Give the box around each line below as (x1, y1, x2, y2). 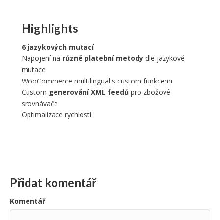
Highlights (22, 21, 78, 35)
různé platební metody (62, 53, 143, 63)
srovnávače (22, 98, 58, 108)
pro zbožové (129, 87, 170, 97)
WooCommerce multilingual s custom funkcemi (22, 76, 172, 85)
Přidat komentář (10, 175, 96, 190)
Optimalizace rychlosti (22, 110, 91, 119)
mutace (22, 64, 46, 74)
